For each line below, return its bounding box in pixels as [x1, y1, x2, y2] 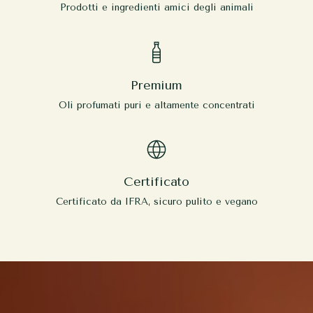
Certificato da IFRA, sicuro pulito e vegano [55, 196, 258, 208]
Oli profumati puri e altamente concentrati [58, 99, 255, 111]
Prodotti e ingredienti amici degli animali [59, 1, 254, 13]
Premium [131, 78, 182, 93]
